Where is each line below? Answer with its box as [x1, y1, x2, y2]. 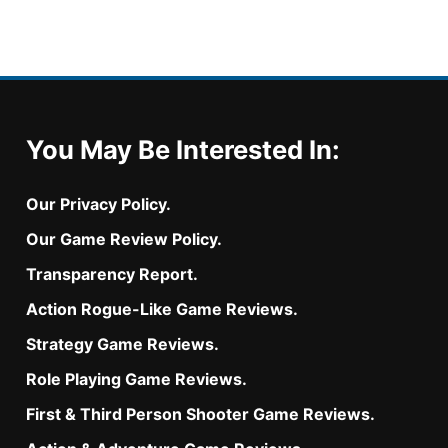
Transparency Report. [26, 264, 198, 285]
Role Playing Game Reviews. [26, 369, 247, 390]
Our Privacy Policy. [26, 194, 171, 215]
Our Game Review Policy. [26, 229, 222, 250]
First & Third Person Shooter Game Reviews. [26, 404, 375, 425]
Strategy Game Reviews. [26, 334, 219, 355]
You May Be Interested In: [26, 134, 340, 166]
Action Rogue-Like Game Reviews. [26, 299, 298, 320]
